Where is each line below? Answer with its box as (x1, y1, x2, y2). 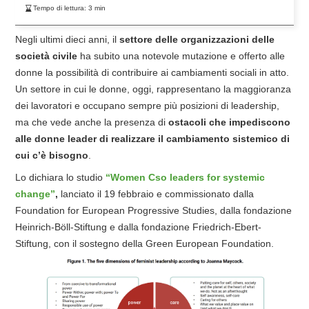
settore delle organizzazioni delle (119, 34, 275, 46)
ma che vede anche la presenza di (15, 117, 168, 128)
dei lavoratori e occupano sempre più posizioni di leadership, (15, 100, 279, 112)
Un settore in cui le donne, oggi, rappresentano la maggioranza (15, 83, 291, 95)
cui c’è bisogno (15, 150, 88, 161)
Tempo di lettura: (33, 4, 89, 12)
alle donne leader (15, 133, 97, 145)
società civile (15, 50, 77, 62)
